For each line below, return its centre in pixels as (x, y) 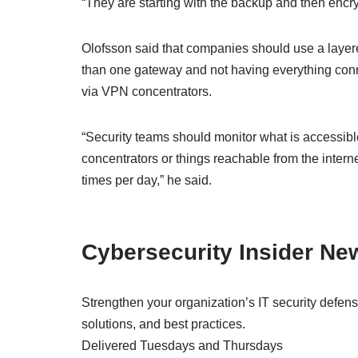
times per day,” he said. (148, 180)
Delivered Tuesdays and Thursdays (182, 346)
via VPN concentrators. (147, 91)
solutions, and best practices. (163, 324)
